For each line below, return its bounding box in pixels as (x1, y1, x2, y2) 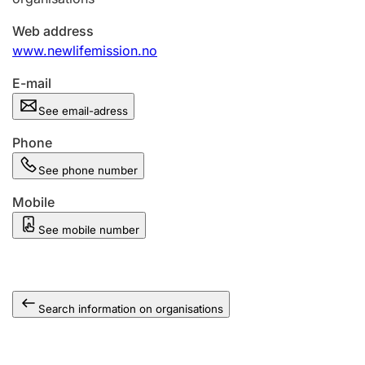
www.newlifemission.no (12, 42, 157, 59)
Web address (12, 23, 94, 39)
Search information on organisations (38, 302, 223, 315)
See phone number (38, 164, 138, 177)
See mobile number (38, 223, 139, 236)
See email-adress (38, 104, 128, 117)
